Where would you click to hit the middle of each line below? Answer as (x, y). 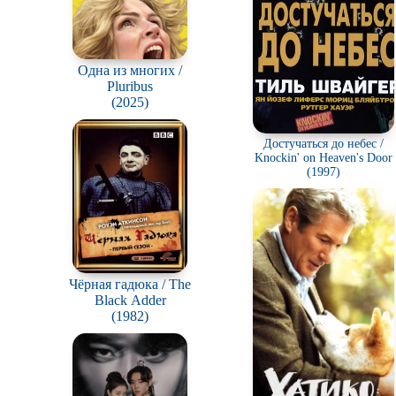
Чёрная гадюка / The (130, 284)
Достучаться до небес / (324, 144)
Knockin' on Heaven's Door (324, 158)
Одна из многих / (130, 71)
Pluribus (130, 87)
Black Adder (130, 300)
